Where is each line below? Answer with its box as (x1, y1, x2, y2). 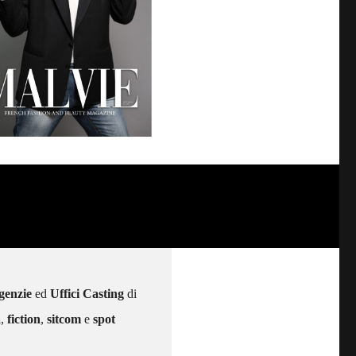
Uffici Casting (50, 286, 124, 300)
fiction (7, 311, 41, 326)
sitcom (47, 311, 81, 326)
